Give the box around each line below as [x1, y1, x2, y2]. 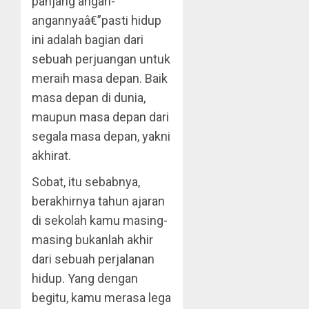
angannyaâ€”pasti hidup [32, 13, 161, 28]
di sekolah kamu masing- [32, 213, 168, 228]
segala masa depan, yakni [32, 129, 170, 143]
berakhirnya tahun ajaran [32, 194, 165, 208]
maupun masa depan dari [32, 110, 169, 124]
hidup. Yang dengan [32, 271, 138, 286]
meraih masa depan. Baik [32, 71, 168, 86]
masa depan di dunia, [32, 90, 146, 105]
